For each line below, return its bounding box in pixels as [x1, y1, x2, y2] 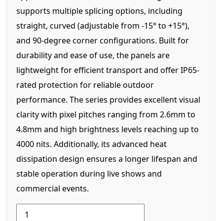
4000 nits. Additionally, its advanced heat [16, 138, 167, 149]
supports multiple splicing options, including [16, 5, 183, 16]
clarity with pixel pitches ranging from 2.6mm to [16, 109, 195, 120]
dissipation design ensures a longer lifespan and [16, 153, 197, 164]
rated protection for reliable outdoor [16, 79, 154, 90]
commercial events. [16, 183, 89, 194]
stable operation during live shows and [16, 168, 162, 179]
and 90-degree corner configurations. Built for [16, 35, 189, 46]
